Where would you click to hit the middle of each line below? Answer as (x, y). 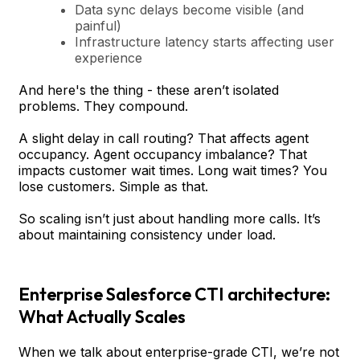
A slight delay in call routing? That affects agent (164, 138)
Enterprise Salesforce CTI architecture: (174, 294)
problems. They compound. (103, 106)
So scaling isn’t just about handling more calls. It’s (170, 218)
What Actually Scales (102, 316)
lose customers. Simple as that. (113, 186)
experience (108, 57)
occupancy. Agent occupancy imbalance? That (163, 154)
